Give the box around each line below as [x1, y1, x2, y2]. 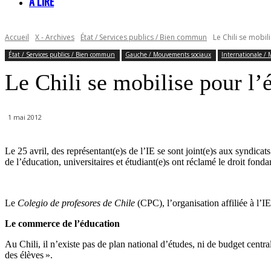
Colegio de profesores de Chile [18, 198, 135, 209]
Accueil [5, 32, 29, 42]
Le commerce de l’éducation [5, 218, 120, 229]
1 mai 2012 [8, 113, 42, 122]
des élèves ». [5, 250, 53, 261]
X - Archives [35, 32, 74, 42]
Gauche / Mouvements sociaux [125, 50, 211, 59]
